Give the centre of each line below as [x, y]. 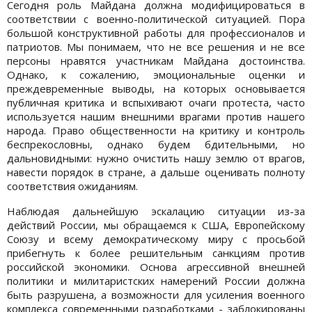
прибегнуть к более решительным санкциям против [156, 252]
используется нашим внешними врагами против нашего [156, 116]
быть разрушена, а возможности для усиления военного [156, 294]
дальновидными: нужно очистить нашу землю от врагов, [156, 158]
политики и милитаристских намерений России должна [156, 280]
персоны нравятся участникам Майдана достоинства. [156, 60]
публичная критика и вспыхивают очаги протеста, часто [156, 102]
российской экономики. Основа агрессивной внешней [156, 266]
